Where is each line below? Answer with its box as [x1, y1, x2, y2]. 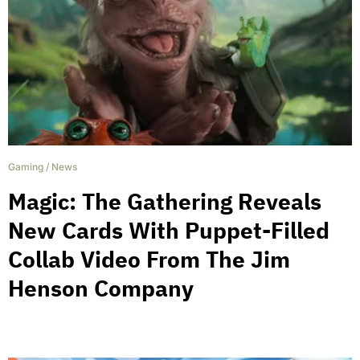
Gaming [8, 160, 43, 173]
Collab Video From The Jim [8, 243, 290, 274]
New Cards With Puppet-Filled [8, 215, 329, 245]
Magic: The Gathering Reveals [8, 186, 321, 216]
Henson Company [8, 272, 194, 303]
